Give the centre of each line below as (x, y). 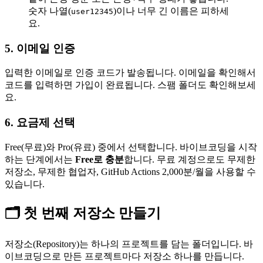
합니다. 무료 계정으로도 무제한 (190, 159)
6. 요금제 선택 (40, 123)
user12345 (92, 11)
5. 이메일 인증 (40, 48)
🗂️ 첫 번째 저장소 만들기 (83, 213)
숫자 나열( (50, 11)
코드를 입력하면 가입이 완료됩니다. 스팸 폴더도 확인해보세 (130, 85)
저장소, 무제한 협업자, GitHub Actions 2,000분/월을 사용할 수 (130, 171)
